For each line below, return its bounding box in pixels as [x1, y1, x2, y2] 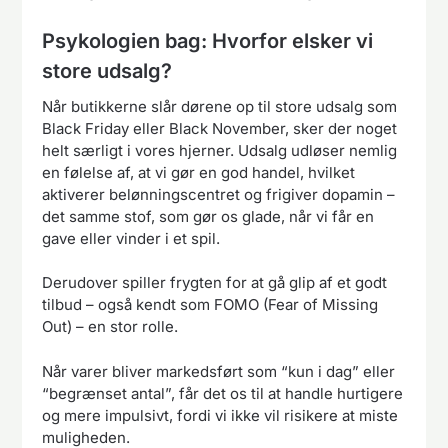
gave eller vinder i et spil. [42, 228, 221, 248]
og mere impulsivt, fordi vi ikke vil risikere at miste [42, 405, 399, 425]
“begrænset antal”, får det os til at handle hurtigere [42, 383, 404, 403]
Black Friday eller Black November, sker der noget [42, 118, 398, 138]
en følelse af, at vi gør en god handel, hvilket [42, 162, 356, 182]
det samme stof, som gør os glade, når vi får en [42, 206, 375, 226]
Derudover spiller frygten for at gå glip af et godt [42, 273, 388, 293]
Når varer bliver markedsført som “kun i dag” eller [42, 361, 396, 381]
